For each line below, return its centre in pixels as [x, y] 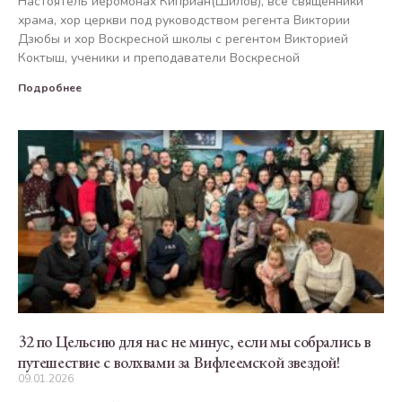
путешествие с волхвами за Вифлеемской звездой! [179, 362]
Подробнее [50, 87]
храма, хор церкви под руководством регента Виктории [184, 20]
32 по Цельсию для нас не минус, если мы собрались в [194, 341]
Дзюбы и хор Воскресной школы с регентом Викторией [183, 39]
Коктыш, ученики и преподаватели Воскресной [159, 57]
